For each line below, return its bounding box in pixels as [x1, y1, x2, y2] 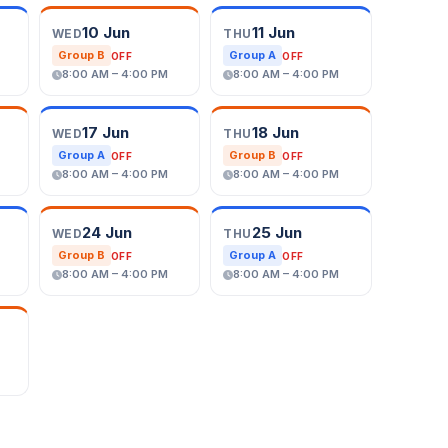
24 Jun [82, 223, 133, 242]
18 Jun [251, 123, 299, 142]
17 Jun [82, 123, 130, 142]
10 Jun [82, 23, 131, 42]
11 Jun [251, 23, 295, 42]
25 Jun [251, 223, 302, 242]
